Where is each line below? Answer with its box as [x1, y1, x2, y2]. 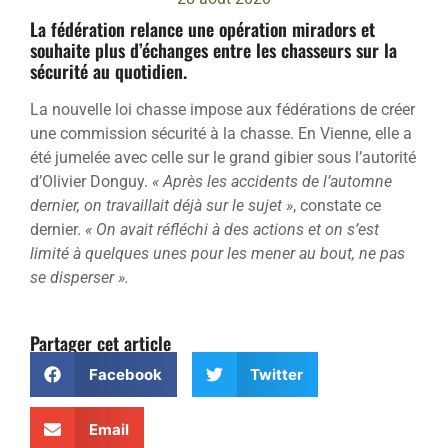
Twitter [250, 364, 303, 384]
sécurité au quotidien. [30, 57, 187, 84]
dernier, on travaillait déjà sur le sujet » [30, 195, 293, 215]
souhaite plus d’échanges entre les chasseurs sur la [30, 36, 397, 63]
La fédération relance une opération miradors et [30, 15, 375, 42]
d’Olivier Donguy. [30, 171, 152, 191]
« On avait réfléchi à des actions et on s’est [85, 219, 379, 239]
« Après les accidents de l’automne [152, 171, 392, 191]
